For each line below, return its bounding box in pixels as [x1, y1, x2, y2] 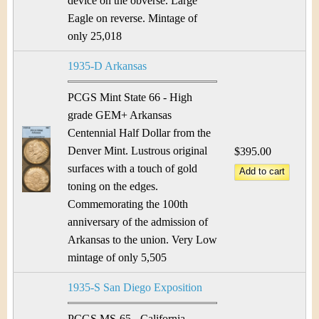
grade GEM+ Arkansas [68, 109, 172, 121]
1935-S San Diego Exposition [68, 281, 202, 293]
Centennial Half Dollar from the [68, 127, 211, 139]
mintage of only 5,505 [68, 251, 167, 263]
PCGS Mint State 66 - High [68, 91, 192, 103]
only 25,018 [68, 30, 122, 42]
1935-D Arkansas [68, 60, 147, 72]
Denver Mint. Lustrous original [68, 145, 207, 157]
